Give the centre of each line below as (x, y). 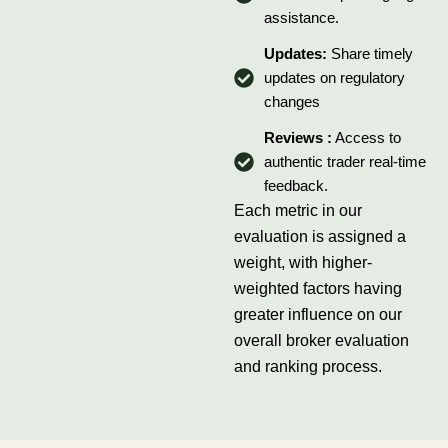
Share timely (371, 54)
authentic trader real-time (344, 162)
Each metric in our (297, 210)
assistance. (301, 18)
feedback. (295, 186)
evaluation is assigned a (319, 236)
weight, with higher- (302, 262)
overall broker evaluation (321, 340)
